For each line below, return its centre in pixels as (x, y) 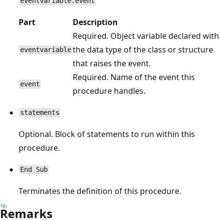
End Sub (34, 170)
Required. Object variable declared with (146, 36)
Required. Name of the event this (134, 77)
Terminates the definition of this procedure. (100, 191)
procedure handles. (109, 91)
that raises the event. (112, 63)
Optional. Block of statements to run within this (107, 134)
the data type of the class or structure (143, 49)
